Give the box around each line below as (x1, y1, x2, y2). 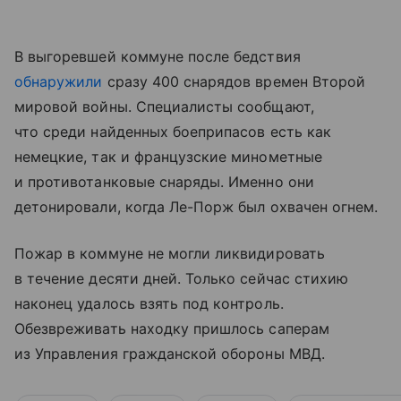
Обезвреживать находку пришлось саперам (14, 320, 329, 338)
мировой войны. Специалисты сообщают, (14, 98, 314, 116)
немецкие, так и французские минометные (14, 148, 322, 166)
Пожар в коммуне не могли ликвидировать (14, 244, 325, 263)
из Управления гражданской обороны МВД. (14, 345, 325, 363)
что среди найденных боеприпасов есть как (14, 123, 331, 141)
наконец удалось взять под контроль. (14, 294, 284, 313)
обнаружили (14, 73, 103, 91)
